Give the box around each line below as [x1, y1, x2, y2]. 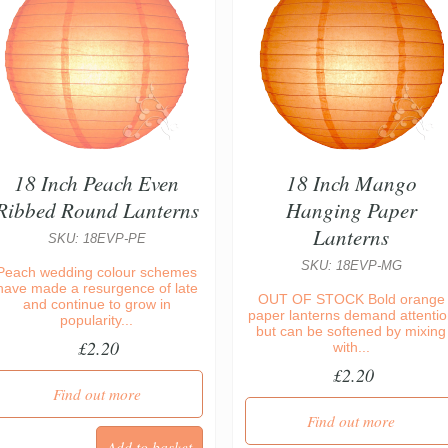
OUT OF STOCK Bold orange [257, 290, 445, 307]
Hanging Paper [285, 195, 417, 224]
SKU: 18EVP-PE [47, 231, 146, 246]
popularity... [60, 311, 134, 328]
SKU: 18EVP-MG [300, 258, 402, 273]
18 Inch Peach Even [14, 168, 180, 197]
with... [332, 338, 370, 355]
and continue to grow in [22, 295, 171, 312]
